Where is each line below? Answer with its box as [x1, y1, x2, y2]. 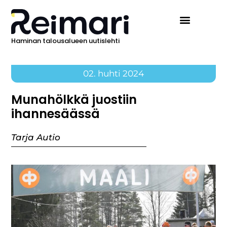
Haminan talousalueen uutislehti [11, 36, 120, 46]
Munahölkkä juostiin [11, 91, 137, 108]
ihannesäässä [11, 105, 100, 123]
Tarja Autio [11, 132, 61, 143]
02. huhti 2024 [83, 68, 144, 79]
